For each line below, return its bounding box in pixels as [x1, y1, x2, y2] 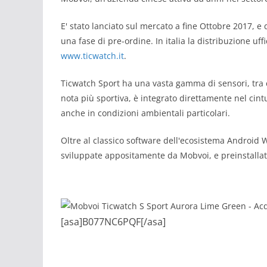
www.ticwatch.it [61, 50, 124, 61]
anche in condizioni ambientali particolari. [61, 107, 232, 119]
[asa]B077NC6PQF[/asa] [61, 215, 166, 228]
